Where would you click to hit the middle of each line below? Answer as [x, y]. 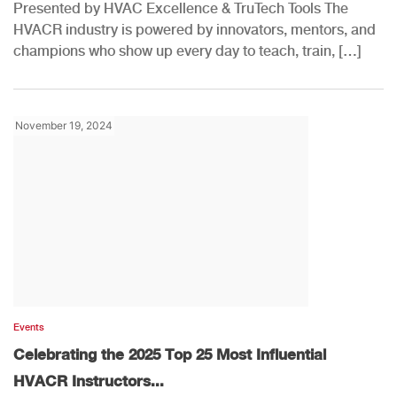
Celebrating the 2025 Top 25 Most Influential [170, 354]
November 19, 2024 [64, 125]
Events [29, 327]
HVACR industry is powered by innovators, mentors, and [195, 29]
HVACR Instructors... [89, 380]
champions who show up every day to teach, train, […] [187, 51]
